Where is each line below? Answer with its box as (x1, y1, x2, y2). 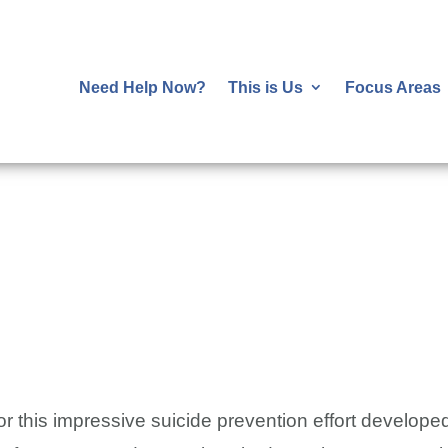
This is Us (228, 79, 304, 96)
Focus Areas (345, 79, 442, 96)
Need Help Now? (79, 79, 207, 96)
